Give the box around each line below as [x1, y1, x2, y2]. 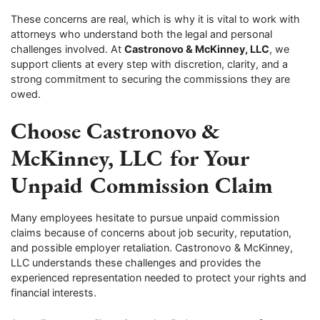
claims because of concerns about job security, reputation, [11, 226, 291, 239]
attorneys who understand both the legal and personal [11, 28, 272, 41]
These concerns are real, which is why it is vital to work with [11, 13, 300, 26]
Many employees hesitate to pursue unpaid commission [11, 211, 279, 224]
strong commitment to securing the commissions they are [11, 73, 290, 86]
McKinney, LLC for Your [11, 141, 249, 173]
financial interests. [11, 286, 96, 299]
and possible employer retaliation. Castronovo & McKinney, [11, 241, 293, 254]
